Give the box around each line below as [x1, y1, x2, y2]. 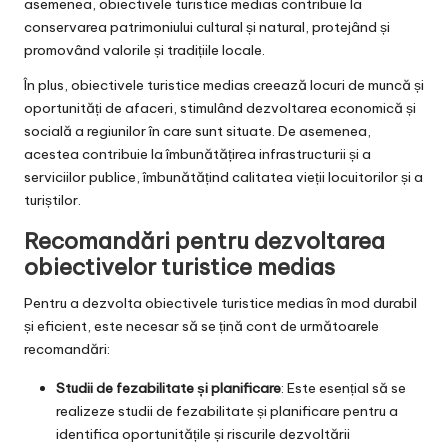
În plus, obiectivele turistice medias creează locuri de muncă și [24, 76, 424, 95]
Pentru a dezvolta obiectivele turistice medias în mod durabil [24, 294, 417, 313]
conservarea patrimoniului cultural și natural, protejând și [24, 18, 390, 37]
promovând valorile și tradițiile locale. [24, 41, 265, 60]
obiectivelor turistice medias [24, 253, 335, 282]
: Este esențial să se [281, 379, 406, 398]
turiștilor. [24, 191, 81, 210]
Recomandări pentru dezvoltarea [24, 227, 385, 256]
